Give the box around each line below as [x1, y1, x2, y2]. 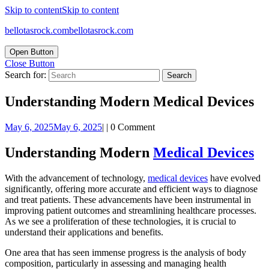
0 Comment [110, 121, 155, 132]
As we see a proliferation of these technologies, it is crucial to [5, 216, 236, 226]
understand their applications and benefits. [5, 226, 163, 237]
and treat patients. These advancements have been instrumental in [5, 194, 251, 205]
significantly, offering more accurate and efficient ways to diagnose [5, 183, 258, 194]
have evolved [208, 172, 261, 183]
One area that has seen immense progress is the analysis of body [5, 247, 246, 258]
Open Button [10, 47, 53, 56]
